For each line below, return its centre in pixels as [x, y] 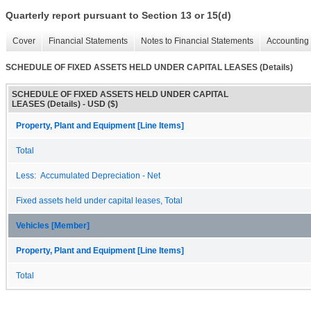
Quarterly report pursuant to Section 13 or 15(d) [118, 16]
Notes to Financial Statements [197, 41]
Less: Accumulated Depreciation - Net [88, 175]
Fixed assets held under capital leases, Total [99, 200]
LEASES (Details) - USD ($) [65, 104]
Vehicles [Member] [53, 225]
